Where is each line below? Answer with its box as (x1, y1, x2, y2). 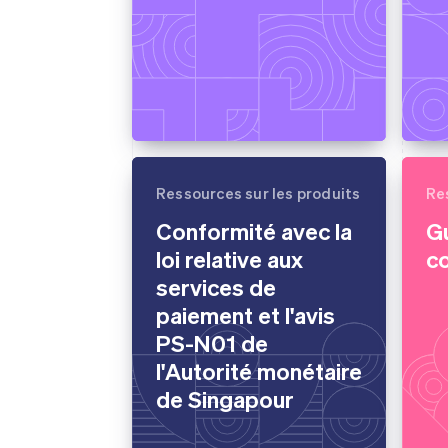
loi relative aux (156, 244, 303, 273)
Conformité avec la (156, 216, 352, 245)
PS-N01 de (156, 328, 268, 357)
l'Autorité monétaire (156, 356, 362, 385)
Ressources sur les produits (156, 183, 361, 203)
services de (156, 272, 276, 301)
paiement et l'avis (156, 300, 335, 329)
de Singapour (156, 384, 294, 413)
